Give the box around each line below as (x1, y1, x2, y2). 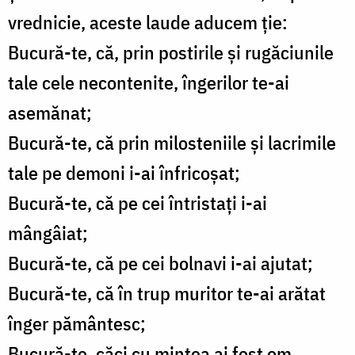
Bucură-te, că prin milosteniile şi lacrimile (8, 130, 336, 156)
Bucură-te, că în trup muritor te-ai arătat (8, 281, 326, 307)
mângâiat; (8, 220, 88, 246)
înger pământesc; (8, 311, 146, 337)
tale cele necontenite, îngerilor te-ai (8, 70, 289, 96)
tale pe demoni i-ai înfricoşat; (8, 160, 240, 186)
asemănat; (8, 100, 92, 126)
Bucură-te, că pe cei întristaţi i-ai (8, 190, 267, 216)
